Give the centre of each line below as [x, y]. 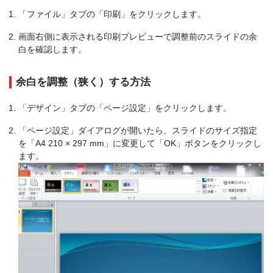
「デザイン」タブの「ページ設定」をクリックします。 [125, 108]
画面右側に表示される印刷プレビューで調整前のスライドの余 [138, 37]
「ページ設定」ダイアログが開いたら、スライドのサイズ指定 [138, 130]
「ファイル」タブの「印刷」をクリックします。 [112, 14]
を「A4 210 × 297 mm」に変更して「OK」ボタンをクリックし [140, 143]
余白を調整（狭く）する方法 [83, 82]
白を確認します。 [52, 49]
